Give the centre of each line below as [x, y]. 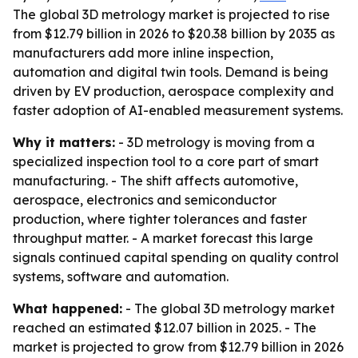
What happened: [68, 308]
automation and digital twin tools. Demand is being [171, 72]
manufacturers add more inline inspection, [143, 53]
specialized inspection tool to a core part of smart [166, 161]
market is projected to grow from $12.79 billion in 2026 [178, 347]
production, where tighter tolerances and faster [160, 219]
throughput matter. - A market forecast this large [163, 238]
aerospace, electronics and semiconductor [145, 200]
